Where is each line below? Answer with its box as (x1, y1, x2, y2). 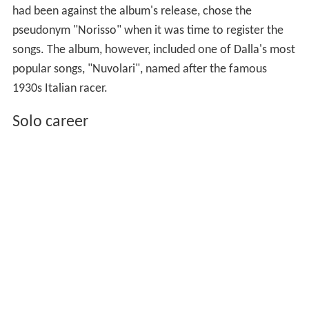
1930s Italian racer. (12, 82, 108, 96)
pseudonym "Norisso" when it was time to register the (12, 24, 283, 38)
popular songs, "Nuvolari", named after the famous (12, 63, 267, 77)
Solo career (12, 113, 88, 130)
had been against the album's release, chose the (12, 5, 252, 19)
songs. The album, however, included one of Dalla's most (12, 43, 295, 57)
